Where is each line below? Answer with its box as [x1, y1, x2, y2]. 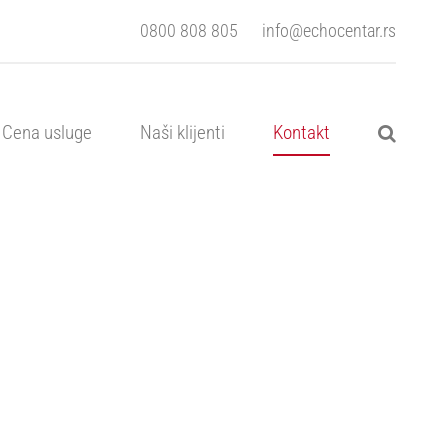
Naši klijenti [140, 120, 225, 144]
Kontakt [273, 120, 330, 144]
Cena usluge [2, 120, 92, 144]
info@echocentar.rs [262, 20, 396, 41]
